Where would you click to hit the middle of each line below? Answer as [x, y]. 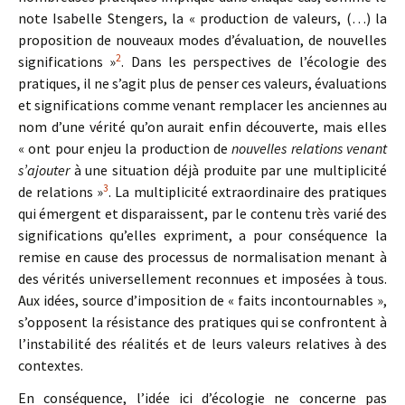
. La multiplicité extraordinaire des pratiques [248, 192]
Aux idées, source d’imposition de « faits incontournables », [202, 300]
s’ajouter [44, 170]
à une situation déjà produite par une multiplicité [228, 170]
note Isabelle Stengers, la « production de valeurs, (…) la [202, 18]
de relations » [61, 192]
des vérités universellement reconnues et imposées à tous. [202, 278]
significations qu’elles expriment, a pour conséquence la [202, 235]
